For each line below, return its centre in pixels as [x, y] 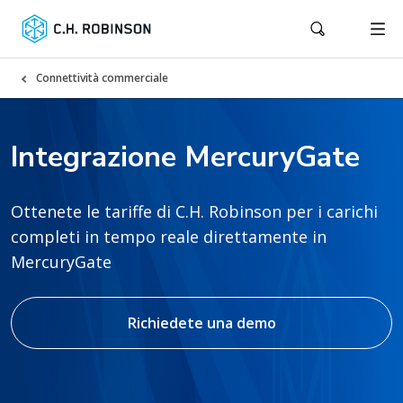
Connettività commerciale [102, 78]
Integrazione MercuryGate [185, 157]
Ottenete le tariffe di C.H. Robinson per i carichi [194, 211]
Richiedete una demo [201, 323]
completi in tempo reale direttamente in [169, 237]
